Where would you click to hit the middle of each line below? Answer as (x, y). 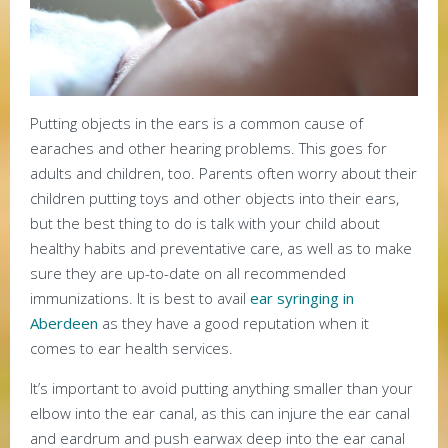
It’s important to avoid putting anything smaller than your (221, 388)
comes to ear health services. (131, 348)
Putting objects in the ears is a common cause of (196, 123)
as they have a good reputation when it (233, 323)
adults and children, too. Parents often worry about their (223, 173)
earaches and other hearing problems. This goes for (208, 148)
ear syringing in (302, 298)
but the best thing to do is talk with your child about (205, 223)
